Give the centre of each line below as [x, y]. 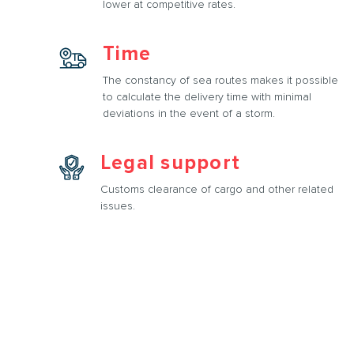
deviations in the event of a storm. [188, 113]
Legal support [170, 163]
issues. [117, 206]
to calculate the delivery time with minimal [207, 97]
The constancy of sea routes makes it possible [220, 80]
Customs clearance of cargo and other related [217, 189]
